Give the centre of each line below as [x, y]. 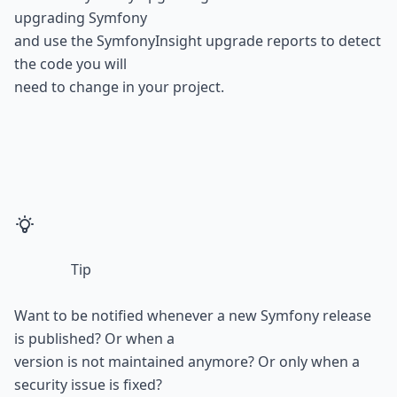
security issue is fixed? [88, 385]
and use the [55, 41]
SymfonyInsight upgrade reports [207, 41]
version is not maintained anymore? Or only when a [187, 362]
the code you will [70, 64]
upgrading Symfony [81, 18]
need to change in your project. [119, 87]
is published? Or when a [94, 339]
